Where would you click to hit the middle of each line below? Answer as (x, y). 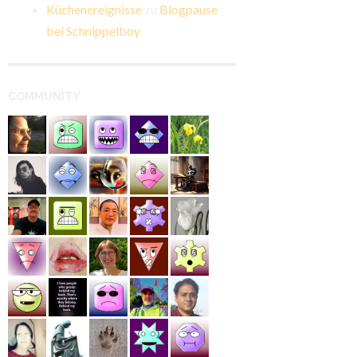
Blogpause (188, 10)
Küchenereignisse (94, 10)
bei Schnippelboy (93, 31)
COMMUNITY (44, 97)
